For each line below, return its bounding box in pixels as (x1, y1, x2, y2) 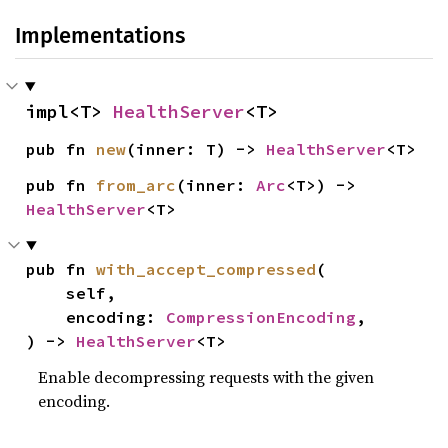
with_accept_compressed (96, 259, 317, 279)
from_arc (96, 175, 177, 195)
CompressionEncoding (166, 307, 357, 327)
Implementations (15, 22, 185, 49)
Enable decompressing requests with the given (38, 366, 375, 388)
